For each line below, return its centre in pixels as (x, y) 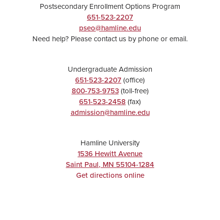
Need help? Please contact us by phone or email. (110, 38)
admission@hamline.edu (110, 112)
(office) (133, 80)
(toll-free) (134, 90)
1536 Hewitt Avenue (110, 153)
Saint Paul (82, 164)
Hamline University (110, 142)
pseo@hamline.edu (110, 27)
